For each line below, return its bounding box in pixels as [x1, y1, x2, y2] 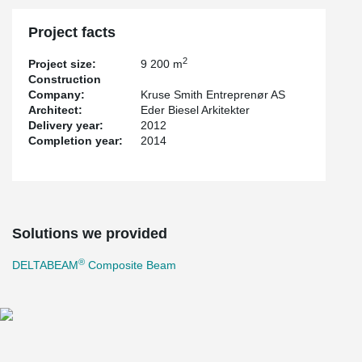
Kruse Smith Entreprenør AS [141, 88, 286, 101]
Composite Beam [85, 259, 176, 271]
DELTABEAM [12, 259, 78, 271]
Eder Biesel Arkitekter [141, 103, 250, 116]
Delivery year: [28, 119, 103, 132]
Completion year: [28, 134, 123, 147]
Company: [28, 88, 85, 101]
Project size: [28, 57, 96, 70]
